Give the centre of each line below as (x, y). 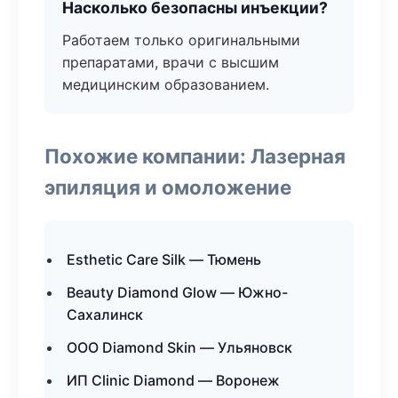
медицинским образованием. (166, 84)
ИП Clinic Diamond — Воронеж (173, 380)
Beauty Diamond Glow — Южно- (177, 292)
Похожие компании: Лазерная (195, 156)
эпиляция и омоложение (168, 187)
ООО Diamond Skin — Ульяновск (179, 347)
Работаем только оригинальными (181, 40)
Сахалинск (105, 314)
